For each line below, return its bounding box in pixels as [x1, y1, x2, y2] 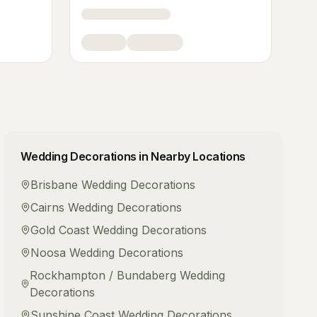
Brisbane [30, 178, 79, 192]
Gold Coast [30, 223, 90, 237]
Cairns [30, 200, 65, 214]
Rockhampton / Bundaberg [29, 268, 176, 282]
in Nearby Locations [136, 149, 246, 163]
